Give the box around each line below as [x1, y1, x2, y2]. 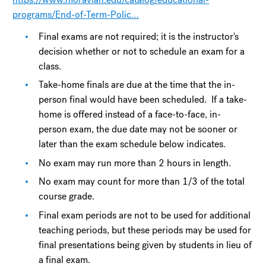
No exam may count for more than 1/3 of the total [39, 175, 245, 188]
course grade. [39, 190, 95, 203]
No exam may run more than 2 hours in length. [39, 156, 232, 169]
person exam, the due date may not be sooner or [39, 123, 238, 136]
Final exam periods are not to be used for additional [39, 208, 251, 221]
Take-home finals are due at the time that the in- [39, 78, 236, 91]
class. [39, 60, 62, 72]
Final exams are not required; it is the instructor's [39, 30, 239, 43]
